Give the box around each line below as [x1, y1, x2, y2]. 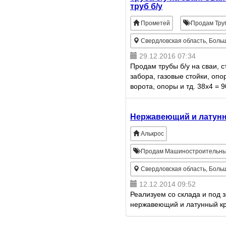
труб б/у [130, 2, 162, 11]
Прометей [141, 20, 170, 27]
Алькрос [141, 130, 164, 137]
